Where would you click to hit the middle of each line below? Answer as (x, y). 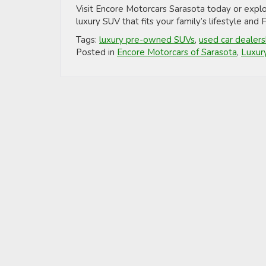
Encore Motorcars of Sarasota (177, 52)
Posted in (96, 52)
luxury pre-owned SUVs (147, 39)
